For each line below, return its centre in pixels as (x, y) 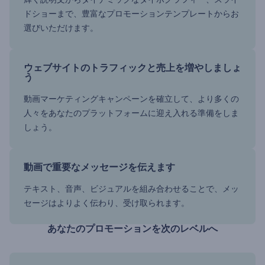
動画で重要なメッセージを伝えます (99, 167)
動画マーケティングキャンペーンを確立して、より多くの (131, 99)
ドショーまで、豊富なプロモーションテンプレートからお (131, 14)
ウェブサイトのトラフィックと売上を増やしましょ (132, 68)
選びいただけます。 (61, 28)
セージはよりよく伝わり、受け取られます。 (106, 203)
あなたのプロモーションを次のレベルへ (132, 229)
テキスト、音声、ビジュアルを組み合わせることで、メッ (131, 189)
